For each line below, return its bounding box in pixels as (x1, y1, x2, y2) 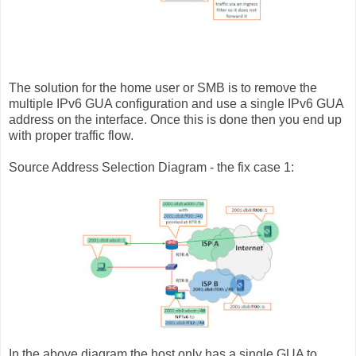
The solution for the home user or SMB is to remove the (9, 80, 317, 95)
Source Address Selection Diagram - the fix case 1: (9, 160, 294, 174)
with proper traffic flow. (9, 128, 133, 142)
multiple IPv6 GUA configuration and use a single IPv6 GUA (9, 96, 343, 110)
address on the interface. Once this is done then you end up (9, 112, 342, 126)
